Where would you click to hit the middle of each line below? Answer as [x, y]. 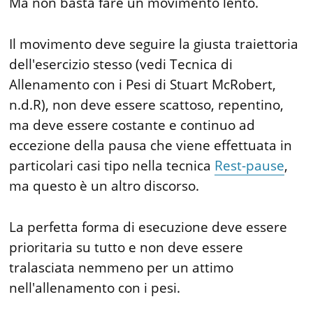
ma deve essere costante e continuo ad [132, 125]
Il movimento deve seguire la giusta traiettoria [154, 44]
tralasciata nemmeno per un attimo [122, 267]
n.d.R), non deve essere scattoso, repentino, [147, 104]
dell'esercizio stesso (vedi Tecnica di [121, 64]
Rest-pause [250, 165]
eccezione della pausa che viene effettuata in [151, 145]
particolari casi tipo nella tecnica [112, 165]
